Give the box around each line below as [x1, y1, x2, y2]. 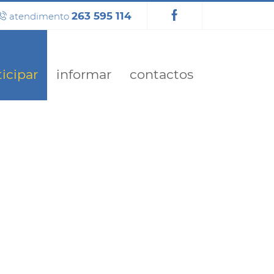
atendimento [7, 10, 72, 22]
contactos [130, 67, 193, 82]
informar [56, 67, 111, 82]
